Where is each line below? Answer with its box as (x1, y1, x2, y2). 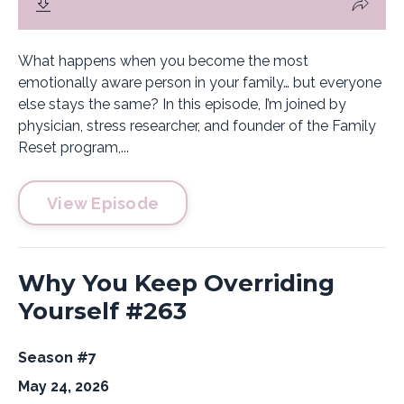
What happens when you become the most (18, 52, 308, 69)
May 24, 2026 (18, 378, 109, 395)
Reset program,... (18, 139, 129, 156)
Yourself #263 (18, 297, 187, 326)
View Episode (47, 193, 159, 213)
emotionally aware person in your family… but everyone (18, 74, 381, 91)
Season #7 (18, 349, 96, 366)
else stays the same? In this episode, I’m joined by (18, 96, 346, 113)
